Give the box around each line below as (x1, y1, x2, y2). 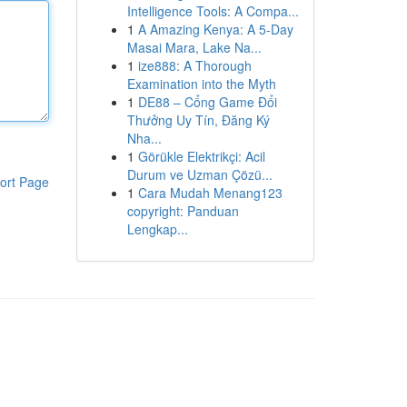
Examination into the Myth (126, 74, 276, 93)
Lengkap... (126, 220, 188, 238)
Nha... (126, 129, 162, 147)
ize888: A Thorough (137, 56, 252, 74)
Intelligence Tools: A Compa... (126, 2, 299, 20)
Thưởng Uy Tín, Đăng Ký (126, 111, 270, 129)
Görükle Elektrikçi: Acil (137, 147, 265, 165)
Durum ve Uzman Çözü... (126, 165, 273, 184)
